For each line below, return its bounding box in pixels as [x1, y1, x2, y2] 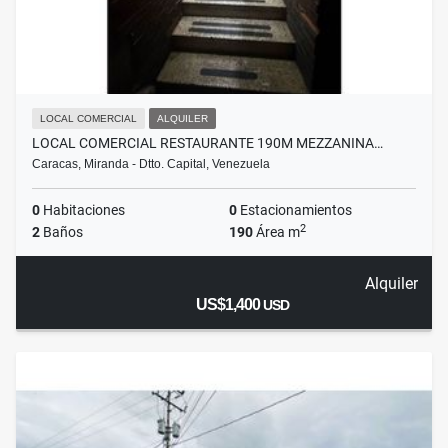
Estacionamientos [237, 202, 352, 219]
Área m [253, 224, 300, 241]
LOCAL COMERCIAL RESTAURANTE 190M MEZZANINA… [32, 135, 383, 152]
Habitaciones [40, 202, 125, 219]
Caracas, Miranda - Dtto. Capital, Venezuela [32, 157, 270, 172]
